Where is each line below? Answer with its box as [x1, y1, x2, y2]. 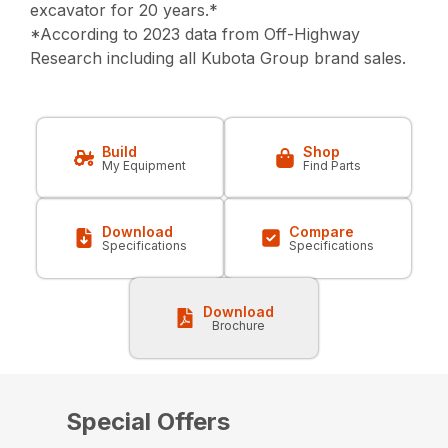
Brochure [211, 318, 265, 334]
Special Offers [65, 407, 230, 437]
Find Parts [302, 158, 361, 174]
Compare [289, 223, 355, 241]
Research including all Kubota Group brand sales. [30, 48, 407, 69]
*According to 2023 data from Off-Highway [30, 24, 361, 45]
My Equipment [102, 158, 187, 174]
